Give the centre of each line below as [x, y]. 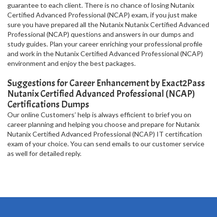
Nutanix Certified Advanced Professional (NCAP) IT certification [105, 134]
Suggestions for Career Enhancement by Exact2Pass [106, 83]
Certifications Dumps [48, 104]
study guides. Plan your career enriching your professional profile [105, 44]
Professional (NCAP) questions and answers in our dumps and [101, 34]
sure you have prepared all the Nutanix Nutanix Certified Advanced [108, 24]
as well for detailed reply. [44, 153]
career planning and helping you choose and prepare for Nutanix [103, 124]
